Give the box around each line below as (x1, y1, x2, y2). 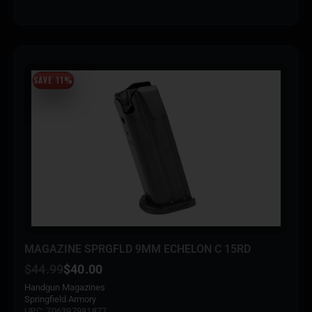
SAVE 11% (33, 74, 73, 86)
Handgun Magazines (24, 281, 105, 292)
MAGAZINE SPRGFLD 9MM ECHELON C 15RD (24, 242, 251, 256)
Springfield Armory (24, 293, 96, 304)
